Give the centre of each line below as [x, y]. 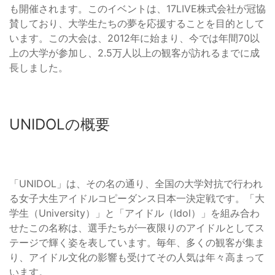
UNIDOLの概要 [60, 125]
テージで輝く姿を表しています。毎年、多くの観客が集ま [137, 243]
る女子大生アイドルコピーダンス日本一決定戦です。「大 [137, 199]
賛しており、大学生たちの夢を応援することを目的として [137, 24]
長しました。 [39, 68]
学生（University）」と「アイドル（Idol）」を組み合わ [134, 213]
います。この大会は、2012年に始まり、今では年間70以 [134, 38]
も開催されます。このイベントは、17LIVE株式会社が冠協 [137, 9]
